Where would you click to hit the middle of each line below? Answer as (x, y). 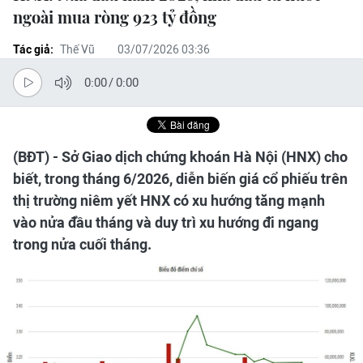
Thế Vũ (77, 49)
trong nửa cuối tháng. (82, 244)
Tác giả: (33, 49)
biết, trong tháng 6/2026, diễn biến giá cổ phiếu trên (180, 179)
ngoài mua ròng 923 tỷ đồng (115, 17)
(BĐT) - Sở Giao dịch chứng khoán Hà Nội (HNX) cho (180, 157)
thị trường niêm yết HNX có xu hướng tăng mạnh (169, 201)
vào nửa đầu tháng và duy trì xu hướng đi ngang (166, 222)
